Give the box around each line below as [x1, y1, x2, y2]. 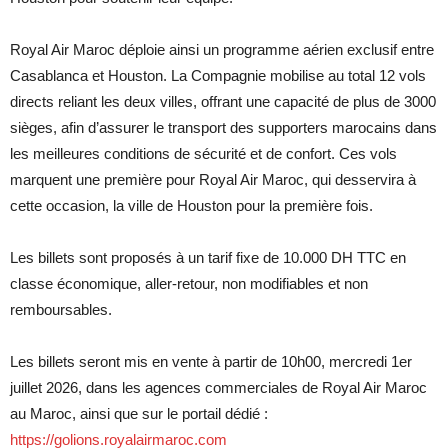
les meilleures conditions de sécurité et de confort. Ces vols [10, 144, 397, 162]
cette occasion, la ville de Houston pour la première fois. [10, 196, 373, 214]
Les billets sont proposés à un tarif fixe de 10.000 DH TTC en [10, 248, 406, 266]
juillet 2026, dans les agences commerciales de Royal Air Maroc [10, 378, 427, 396]
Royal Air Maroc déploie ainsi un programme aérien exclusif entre [10, 40, 434, 58]
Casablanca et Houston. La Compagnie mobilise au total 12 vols [10, 66, 426, 84]
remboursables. [10, 300, 112, 318]
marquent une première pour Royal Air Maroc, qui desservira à [10, 170, 416, 188]
